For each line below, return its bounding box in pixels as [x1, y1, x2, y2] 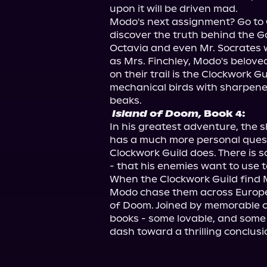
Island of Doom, [112, 108, 201, 119]
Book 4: [201, 108, 246, 119]
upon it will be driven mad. [110, 3, 238, 14]
